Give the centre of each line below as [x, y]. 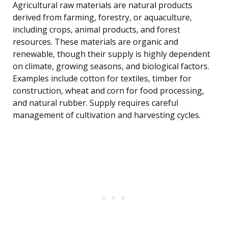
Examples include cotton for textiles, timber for [102, 79]
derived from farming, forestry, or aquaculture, [102, 18]
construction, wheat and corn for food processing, [108, 91]
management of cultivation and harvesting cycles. [107, 115]
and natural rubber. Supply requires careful [95, 103]
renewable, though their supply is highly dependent [111, 54]
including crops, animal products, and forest [96, 30]
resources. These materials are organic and [95, 42]
